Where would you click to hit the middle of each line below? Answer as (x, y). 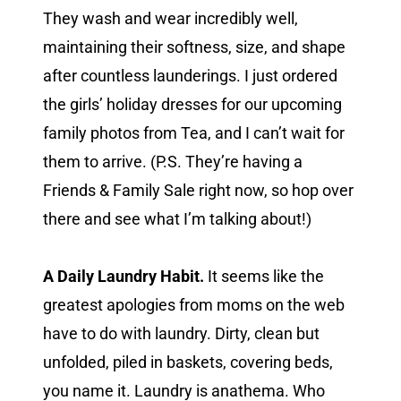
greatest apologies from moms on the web (194, 305)
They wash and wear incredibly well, (171, 19)
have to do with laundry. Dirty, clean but (181, 334)
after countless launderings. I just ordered (190, 76)
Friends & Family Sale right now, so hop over (198, 191)
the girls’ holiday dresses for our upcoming (192, 105)
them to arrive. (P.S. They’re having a (173, 162)
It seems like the (264, 277)
